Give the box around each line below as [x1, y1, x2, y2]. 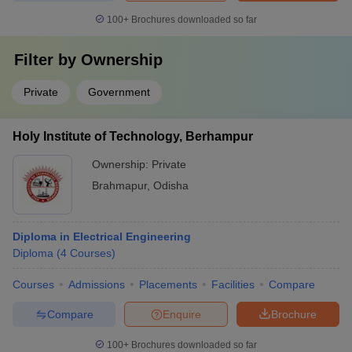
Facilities [211, 278, 255, 291]
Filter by [14, 51, 81, 68]
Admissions [68, 278, 125, 291]
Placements [139, 278, 197, 291]
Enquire [163, 307, 201, 321]
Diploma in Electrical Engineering [13, 230, 191, 243]
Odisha [153, 179, 189, 192]
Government [88, 86, 150, 98]
